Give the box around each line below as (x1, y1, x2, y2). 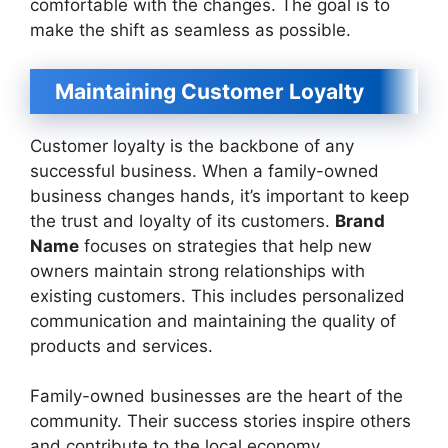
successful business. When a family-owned (30, 160, 379, 181)
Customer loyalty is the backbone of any (30, 135, 354, 156)
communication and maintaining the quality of (30, 310, 396, 331)
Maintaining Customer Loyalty (55, 78, 364, 104)
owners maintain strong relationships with (30, 260, 365, 281)
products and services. (30, 335, 213, 356)
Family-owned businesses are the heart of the (30, 386, 403, 406)
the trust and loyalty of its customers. (30, 210, 335, 231)
